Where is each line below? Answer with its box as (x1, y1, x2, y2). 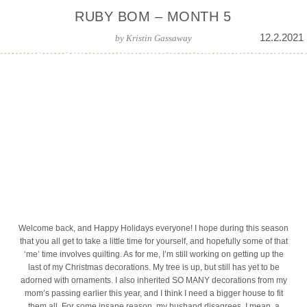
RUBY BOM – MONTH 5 (75, 9, 231, 25)
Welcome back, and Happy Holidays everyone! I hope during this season (19, 223, 288, 233)
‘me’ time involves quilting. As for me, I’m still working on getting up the (23, 249, 284, 259)
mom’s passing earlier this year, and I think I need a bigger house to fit (24, 288, 283, 298)
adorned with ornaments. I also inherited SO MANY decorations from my (20, 275, 287, 285)
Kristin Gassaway (126, 32, 192, 43)
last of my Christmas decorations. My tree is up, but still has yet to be (27, 262, 280, 272)
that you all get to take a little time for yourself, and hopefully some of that (19, 236, 288, 246)
